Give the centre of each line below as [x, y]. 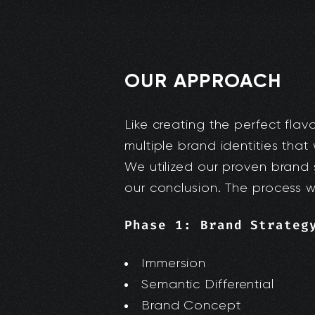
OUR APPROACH [203, 80]
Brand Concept [191, 305]
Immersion [174, 263]
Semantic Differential [208, 284]
